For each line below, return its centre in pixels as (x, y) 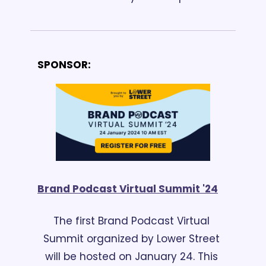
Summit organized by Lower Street (132, 238)
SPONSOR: (64, 64)
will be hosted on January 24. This (132, 256)
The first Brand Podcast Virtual (132, 221)
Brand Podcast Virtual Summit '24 (128, 189)
